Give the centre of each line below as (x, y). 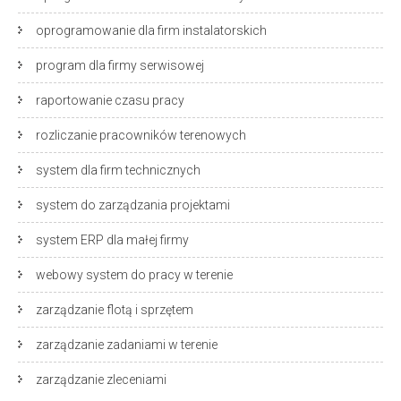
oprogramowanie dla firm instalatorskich (151, 30)
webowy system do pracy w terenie (134, 275)
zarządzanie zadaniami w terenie (127, 345)
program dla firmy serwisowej (120, 65)
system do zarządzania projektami (133, 205)
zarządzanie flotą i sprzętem (115, 310)
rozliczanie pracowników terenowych (141, 135)
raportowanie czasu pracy (110, 100)
